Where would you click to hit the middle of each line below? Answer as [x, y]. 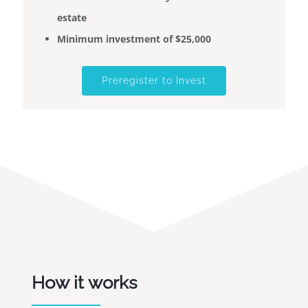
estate [72, 18]
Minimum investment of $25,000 [134, 39]
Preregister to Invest [154, 81]
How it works [85, 282]
